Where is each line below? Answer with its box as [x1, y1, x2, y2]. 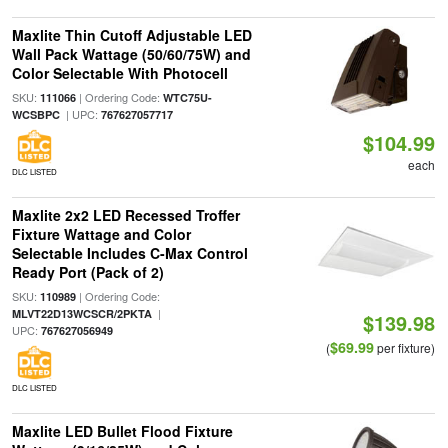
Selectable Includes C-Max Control [11, 243, 248, 263]
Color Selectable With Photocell [11, 63, 228, 83]
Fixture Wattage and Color [11, 224, 191, 244]
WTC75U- [162, 90, 212, 105]
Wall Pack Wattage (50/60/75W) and [11, 44, 251, 64]
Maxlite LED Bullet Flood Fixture [11, 421, 233, 441]
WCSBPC [11, 107, 60, 122]
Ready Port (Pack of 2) [11, 262, 164, 282]
